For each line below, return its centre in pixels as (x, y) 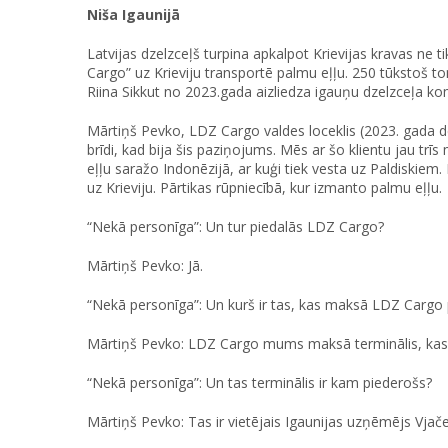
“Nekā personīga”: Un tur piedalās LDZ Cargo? (235, 227)
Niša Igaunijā (133, 15)
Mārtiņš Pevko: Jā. (145, 266)
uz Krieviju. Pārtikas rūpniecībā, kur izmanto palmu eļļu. (264, 188)
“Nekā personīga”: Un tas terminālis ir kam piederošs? (259, 383)
